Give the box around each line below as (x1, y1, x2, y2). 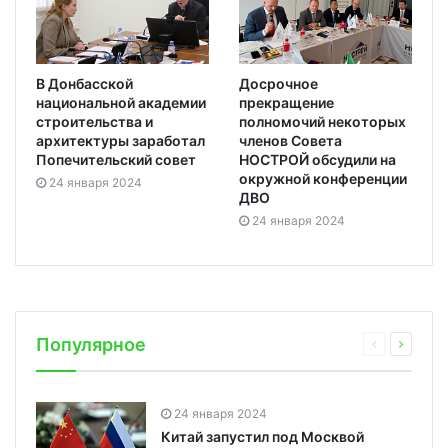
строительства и (36, 112, 153, 130)
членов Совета (239, 131, 342, 149)
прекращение (239, 93, 334, 111)
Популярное (36, 333, 146, 355)
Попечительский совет (36, 150, 196, 168)
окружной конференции (239, 169, 407, 187)
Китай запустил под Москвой (161, 427, 364, 445)
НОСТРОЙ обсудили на (239, 150, 396, 168)
